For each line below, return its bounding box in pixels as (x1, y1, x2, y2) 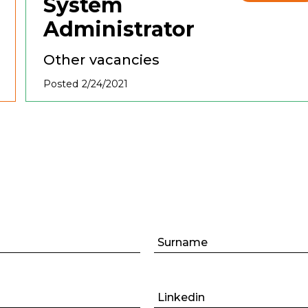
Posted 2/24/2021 (43, 78, 128, 90)
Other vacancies (43, 52, 159, 68)
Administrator (43, 16, 195, 42)
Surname (157, 236, 208, 249)
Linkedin (157, 291, 205, 304)
